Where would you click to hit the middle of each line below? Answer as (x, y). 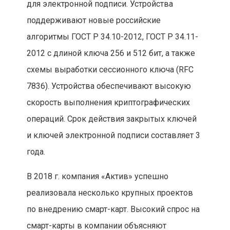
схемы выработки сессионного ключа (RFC (110, 70)
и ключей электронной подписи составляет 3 (113, 136)
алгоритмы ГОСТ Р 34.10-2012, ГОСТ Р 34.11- (112, 37)
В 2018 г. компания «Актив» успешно (97, 177)
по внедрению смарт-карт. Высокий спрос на (113, 209)
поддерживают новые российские (93, 21)
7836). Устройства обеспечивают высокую (109, 86)
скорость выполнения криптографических (108, 103)
